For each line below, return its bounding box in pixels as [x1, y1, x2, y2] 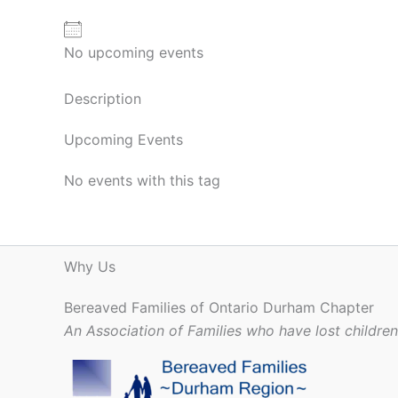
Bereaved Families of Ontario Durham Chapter [64, 298, 374, 317]
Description [64, 90, 141, 108]
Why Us [64, 258, 115, 276]
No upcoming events [64, 44, 203, 62]
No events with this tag [64, 171, 220, 190]
